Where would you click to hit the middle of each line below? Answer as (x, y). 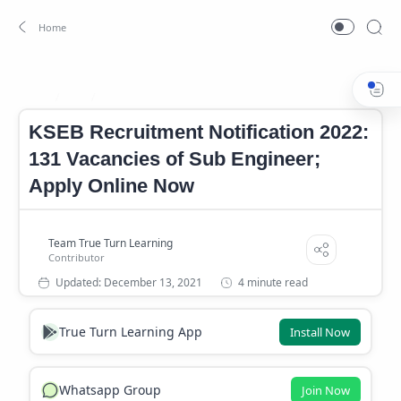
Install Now (320, 332)
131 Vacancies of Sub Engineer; (174, 158)
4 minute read (273, 282)
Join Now (325, 390)
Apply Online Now (111, 185)
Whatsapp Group (110, 390)
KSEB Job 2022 (140, 97)
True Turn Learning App (130, 332)
